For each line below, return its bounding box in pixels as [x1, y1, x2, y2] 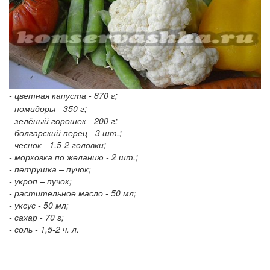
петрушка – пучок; [14, 163, 91, 175]
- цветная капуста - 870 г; [9, 89, 118, 101]
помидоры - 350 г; [14, 102, 87, 115]
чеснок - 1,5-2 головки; [14, 139, 106, 151]
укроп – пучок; [14, 175, 72, 187]
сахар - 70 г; [14, 211, 64, 224]
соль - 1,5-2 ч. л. [14, 223, 79, 236]
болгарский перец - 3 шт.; [14, 127, 122, 139]
